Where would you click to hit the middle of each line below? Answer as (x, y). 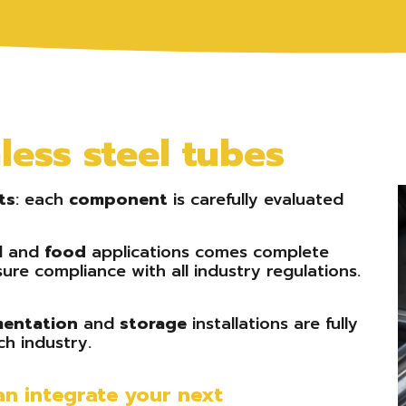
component (118, 199)
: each (42, 199)
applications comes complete (210, 252)
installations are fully (272, 324)
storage (153, 324)
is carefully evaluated (256, 199)
